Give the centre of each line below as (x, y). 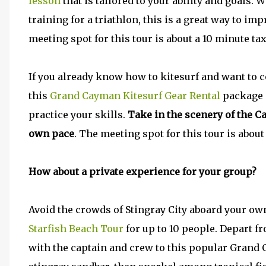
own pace (51, 134)
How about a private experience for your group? (142, 172)
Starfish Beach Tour (76, 229)
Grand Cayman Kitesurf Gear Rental (135, 96)
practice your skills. (78, 115)
